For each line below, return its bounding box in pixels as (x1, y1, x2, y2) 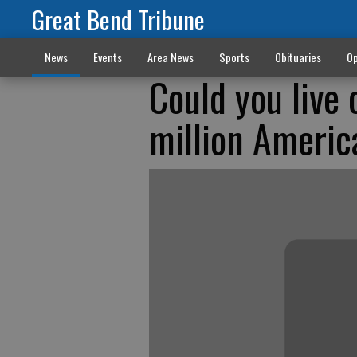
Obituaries (274, 49, 321, 65)
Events (92, 49, 122, 65)
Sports (218, 49, 249, 65)
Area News (147, 49, 194, 65)
